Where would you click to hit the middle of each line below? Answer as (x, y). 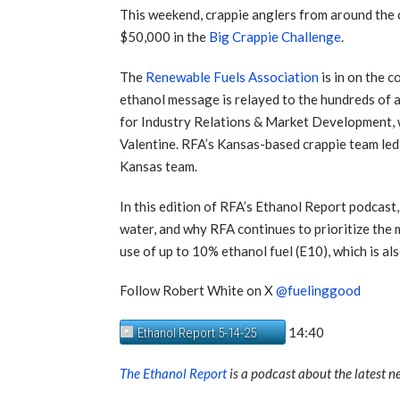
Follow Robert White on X (198, 291)
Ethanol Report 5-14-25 (197, 333)
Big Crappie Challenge (275, 37)
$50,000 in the (165, 37)
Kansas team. (159, 167)
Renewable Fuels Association (233, 77)
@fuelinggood (319, 291)
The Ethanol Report (174, 373)
